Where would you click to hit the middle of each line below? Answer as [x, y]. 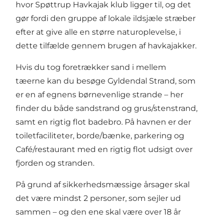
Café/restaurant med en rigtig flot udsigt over [104, 149]
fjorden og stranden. [55, 163]
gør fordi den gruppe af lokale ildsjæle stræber [106, 18]
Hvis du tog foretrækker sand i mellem [91, 67]
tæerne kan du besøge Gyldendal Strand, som [106, 81]
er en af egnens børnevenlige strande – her [99, 94]
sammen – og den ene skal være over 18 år [98, 212]
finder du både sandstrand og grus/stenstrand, [107, 108]
